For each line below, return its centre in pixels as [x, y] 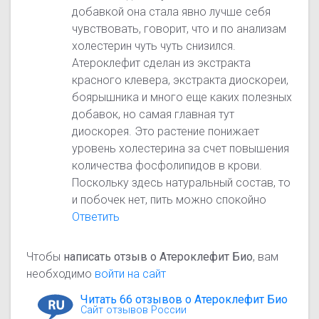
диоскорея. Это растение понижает [166, 132]
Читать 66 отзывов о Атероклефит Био [184, 300]
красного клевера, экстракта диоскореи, [181, 80]
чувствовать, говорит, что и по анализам [179, 29]
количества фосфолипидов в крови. [167, 166]
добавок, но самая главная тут [153, 115]
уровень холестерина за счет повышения [181, 149]
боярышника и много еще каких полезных [182, 98]
